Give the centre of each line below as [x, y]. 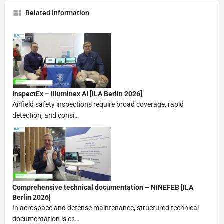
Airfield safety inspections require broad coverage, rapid [98, 104]
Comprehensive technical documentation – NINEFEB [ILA [103, 187]
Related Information [57, 13]
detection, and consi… [46, 115]
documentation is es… [46, 219]
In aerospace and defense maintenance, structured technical [106, 208]
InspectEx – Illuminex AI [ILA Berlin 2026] [77, 94]
